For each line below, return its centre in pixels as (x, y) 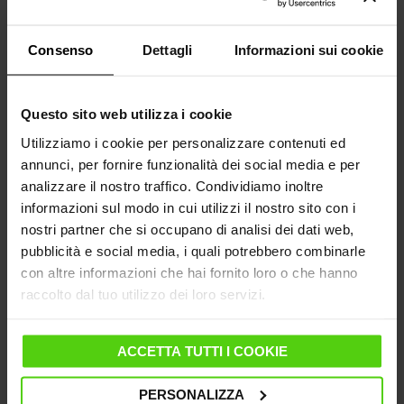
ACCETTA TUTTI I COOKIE (202, 351)
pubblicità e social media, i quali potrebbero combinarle (193, 250)
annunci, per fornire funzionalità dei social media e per (190, 164)
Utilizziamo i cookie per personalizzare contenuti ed (183, 142)
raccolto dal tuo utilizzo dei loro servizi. (143, 294)
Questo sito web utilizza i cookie (127, 114)
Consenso (61, 50)
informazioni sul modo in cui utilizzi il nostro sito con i (188, 207)
